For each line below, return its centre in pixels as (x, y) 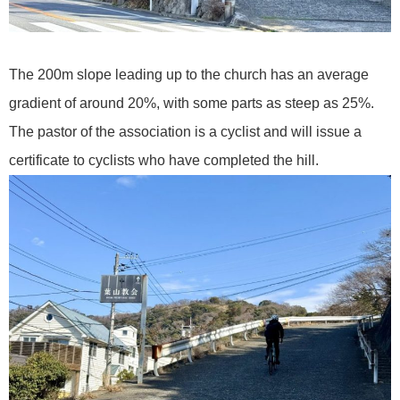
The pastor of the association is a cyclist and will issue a (185, 131)
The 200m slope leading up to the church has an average (189, 74)
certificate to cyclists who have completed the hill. (164, 160)
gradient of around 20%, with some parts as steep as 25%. (192, 103)
